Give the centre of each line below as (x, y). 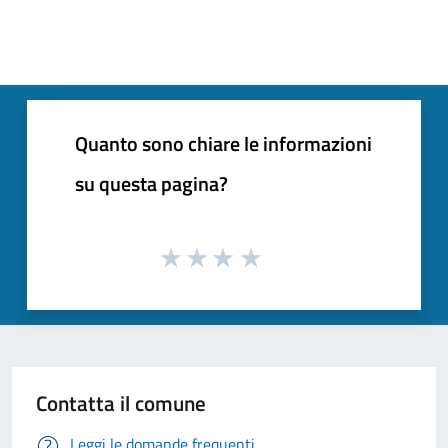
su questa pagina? (151, 183)
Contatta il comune (121, 403)
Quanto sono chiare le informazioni (223, 143)
